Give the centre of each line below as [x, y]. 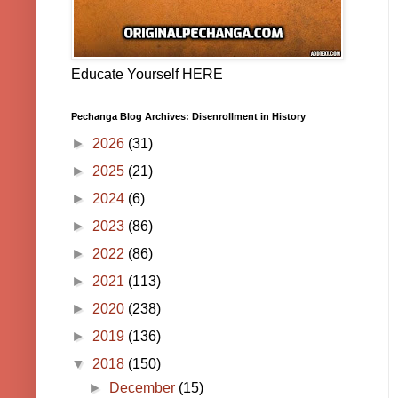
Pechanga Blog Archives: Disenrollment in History [188, 117]
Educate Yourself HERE [147, 75]
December [144, 388]
